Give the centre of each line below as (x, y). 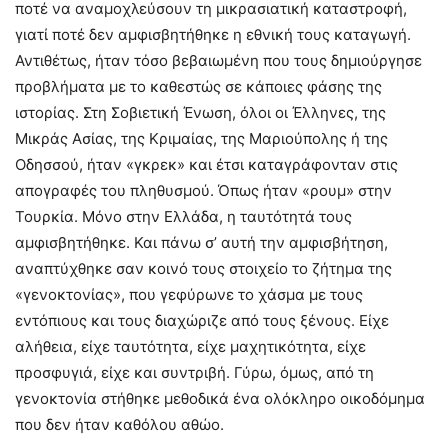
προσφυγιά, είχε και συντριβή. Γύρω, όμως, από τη (194, 372)
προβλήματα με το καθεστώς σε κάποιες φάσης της (198, 86)
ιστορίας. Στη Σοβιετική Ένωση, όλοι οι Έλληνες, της (200, 112)
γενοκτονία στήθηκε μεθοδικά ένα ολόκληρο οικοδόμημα (220, 398)
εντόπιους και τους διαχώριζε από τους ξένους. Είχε (202, 320)
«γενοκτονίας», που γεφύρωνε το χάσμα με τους (189, 294)
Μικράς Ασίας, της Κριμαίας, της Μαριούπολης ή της (201, 138)
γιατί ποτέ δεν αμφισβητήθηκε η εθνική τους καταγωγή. (213, 34)
